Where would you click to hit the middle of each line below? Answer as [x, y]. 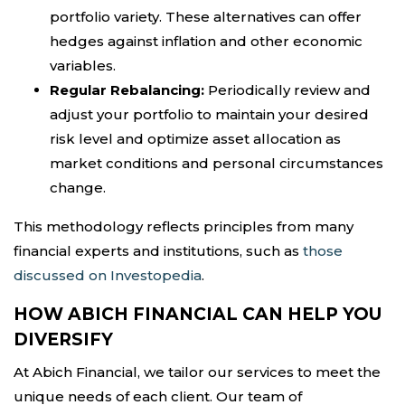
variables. [83, 66]
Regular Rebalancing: [127, 90]
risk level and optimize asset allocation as [195, 139]
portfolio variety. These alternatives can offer [206, 17]
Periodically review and [287, 90]
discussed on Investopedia [108, 275]
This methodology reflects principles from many [184, 226]
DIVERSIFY [63, 339]
